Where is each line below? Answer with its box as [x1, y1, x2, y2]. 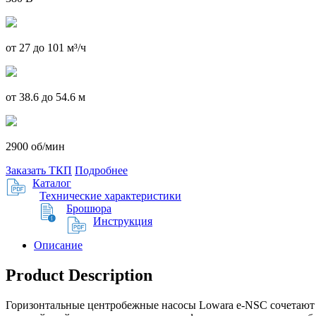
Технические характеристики [39, 189, 181, 202]
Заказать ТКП [6, 164, 72, 176]
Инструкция [93, 214, 152, 227]
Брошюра [66, 202, 111, 214]
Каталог [32, 176, 71, 189]
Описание [34, 238, 83, 251]
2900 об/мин [6, 140, 65, 152]
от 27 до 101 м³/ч [6, 41, 86, 54]
